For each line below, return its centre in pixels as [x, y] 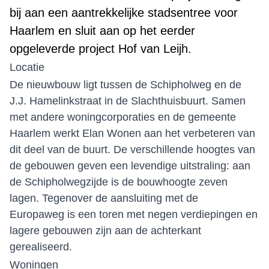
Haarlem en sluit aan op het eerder [102, 31]
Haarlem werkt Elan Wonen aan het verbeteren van [132, 133]
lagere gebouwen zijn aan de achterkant [105, 231]
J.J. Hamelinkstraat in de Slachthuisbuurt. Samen [128, 101]
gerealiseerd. [42, 247]
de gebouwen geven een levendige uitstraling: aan [130, 166]
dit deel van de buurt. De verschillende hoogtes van [132, 150]
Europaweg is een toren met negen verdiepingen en [134, 214]
